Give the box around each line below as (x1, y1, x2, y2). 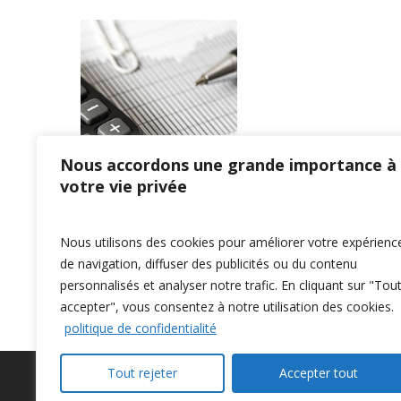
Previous (92, 248, 142, 264)
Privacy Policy (81, 378, 184, 399)
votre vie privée (60, 175, 187, 197)
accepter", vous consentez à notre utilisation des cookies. (60, 298, 394, 315)
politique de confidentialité (64, 320, 217, 337)
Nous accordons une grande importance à (60, 154, 397, 175)
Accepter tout (279, 364, 358, 381)
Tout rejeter (107, 364, 177, 381)
